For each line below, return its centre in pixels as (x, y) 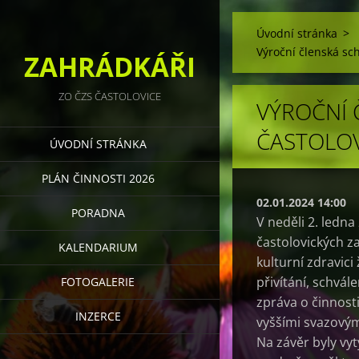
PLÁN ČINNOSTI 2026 (98, 178)
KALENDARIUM (98, 247)
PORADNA (98, 213)
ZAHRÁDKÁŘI (110, 67)
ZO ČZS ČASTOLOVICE (110, 96)
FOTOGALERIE (98, 282)
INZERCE (98, 316)
